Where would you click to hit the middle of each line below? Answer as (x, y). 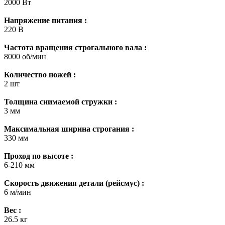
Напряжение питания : (45, 20)
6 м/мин (18, 192)
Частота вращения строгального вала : (75, 47)
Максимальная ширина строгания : (69, 129)
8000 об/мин (25, 56)
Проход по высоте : (39, 156)
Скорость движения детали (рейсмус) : (74, 183)
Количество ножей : (40, 74)
